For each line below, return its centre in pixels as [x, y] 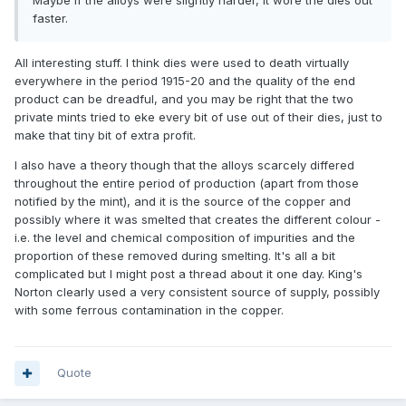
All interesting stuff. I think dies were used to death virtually [182, 63]
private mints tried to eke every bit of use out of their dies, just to [198, 117]
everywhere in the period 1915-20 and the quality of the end [185, 81]
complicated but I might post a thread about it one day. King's [188, 274]
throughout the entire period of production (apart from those [187, 184]
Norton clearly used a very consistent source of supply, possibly [197, 292]
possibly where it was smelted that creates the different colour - [198, 220]
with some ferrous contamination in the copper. [149, 310]
